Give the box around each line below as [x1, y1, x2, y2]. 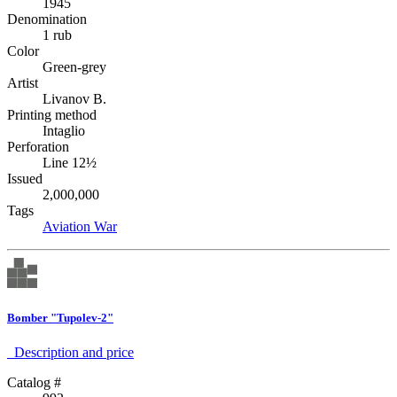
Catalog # [7, 375, 61, 390]
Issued [7, 170, 43, 186]
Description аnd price [7, 345, 134, 360]
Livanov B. [43, 90, 106, 106]
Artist [7, 74, 38, 90]
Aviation [43, 218, 94, 234]
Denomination [7, 11, 87, 27]
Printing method [7, 106, 97, 122]
